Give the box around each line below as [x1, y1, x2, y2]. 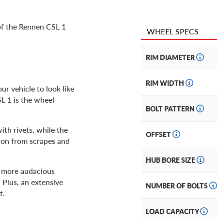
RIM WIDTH [146, 78, 186, 88]
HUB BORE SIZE [146, 155, 197, 165]
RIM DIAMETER [146, 52, 196, 62]
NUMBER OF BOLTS [146, 181, 209, 191]
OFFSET [146, 129, 172, 139]
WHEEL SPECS [147, 26, 199, 37]
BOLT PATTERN [146, 104, 196, 114]
